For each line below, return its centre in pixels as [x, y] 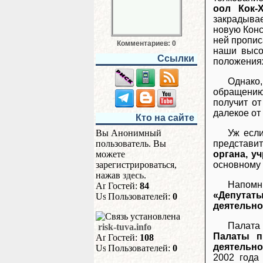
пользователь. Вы [131, 144]
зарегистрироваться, [136, 165]
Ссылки [176, 58]
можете [110, 154]
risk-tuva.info [125, 227]
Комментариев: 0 [146, 43]
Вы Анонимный [129, 133]
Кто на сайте [165, 118]
